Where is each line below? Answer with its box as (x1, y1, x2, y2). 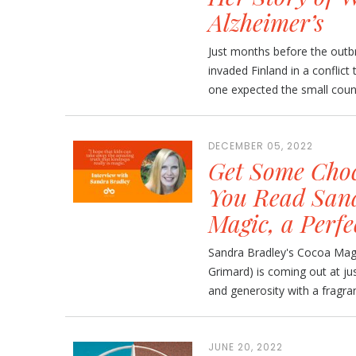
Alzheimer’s (208, 6, 323, 38)
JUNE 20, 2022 (208, 340, 283, 354)
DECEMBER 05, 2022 (208, 139, 313, 153)
